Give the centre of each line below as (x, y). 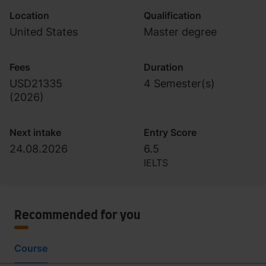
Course (31, 248)
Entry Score (170, 132)
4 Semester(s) (179, 83)
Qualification (172, 15)
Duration (164, 67)
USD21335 (36, 83)
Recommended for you (77, 216)
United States (44, 32)
